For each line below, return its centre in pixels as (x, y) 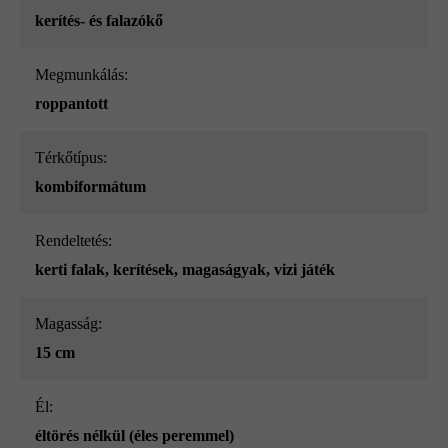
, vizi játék (300, 270)
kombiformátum (90, 187)
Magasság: (75, 324)
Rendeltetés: (79, 241)
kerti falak (70, 270)
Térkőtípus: (76, 158)
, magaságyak (220, 270)
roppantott (71, 104)
